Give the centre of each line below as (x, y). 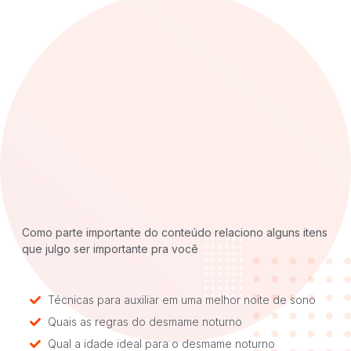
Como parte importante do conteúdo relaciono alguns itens (175, 232)
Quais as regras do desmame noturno (145, 322)
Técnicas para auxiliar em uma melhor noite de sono (181, 300)
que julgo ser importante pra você (110, 248)
